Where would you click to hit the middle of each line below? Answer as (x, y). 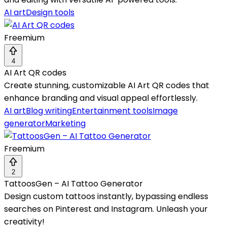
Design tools (50, 13)
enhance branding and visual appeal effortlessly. (101, 98)
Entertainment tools (112, 111)
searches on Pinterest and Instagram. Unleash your (106, 209)
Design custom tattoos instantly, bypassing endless (106, 197)
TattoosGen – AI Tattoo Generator (73, 184)
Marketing (65, 124)
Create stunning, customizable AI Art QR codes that (107, 86)
